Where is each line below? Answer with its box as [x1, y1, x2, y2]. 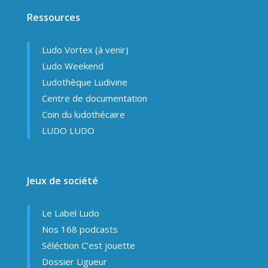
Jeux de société [26, 174, 98, 188]
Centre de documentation [41, 92, 147, 105]
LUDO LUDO [41, 124, 95, 137]
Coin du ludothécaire [41, 108, 125, 121]
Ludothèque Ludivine [41, 76, 127, 89]
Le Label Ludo [41, 207, 99, 220]
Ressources [26, 11, 80, 25]
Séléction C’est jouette [41, 239, 135, 252]
